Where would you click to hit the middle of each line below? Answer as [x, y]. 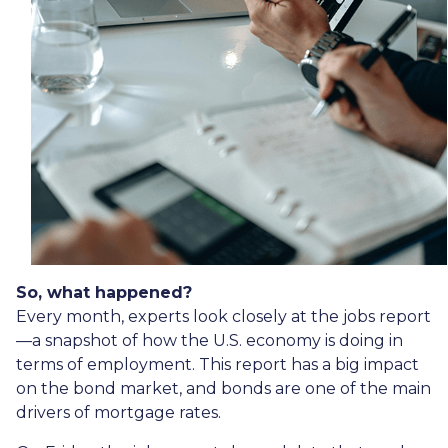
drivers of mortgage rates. [118, 413]
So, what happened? [104, 293]
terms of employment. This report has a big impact [217, 365]
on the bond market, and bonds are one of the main [223, 389]
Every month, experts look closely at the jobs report [223, 317]
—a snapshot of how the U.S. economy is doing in [209, 341]
